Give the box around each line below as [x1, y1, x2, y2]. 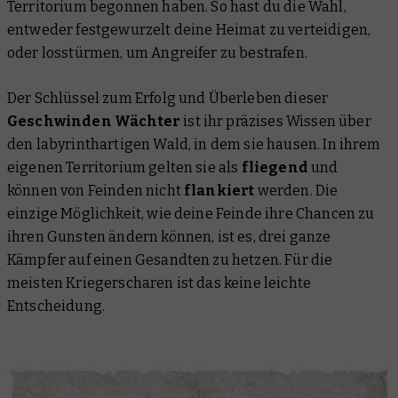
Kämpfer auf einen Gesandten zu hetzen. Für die [7, 251, 333, 269]
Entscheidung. [7, 298, 106, 315]
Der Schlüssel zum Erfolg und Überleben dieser [7, 90, 329, 107]
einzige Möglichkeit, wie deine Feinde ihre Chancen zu [7, 205, 375, 223]
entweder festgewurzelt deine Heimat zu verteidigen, [7, 21, 371, 39]
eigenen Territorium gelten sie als [7, 159, 242, 177]
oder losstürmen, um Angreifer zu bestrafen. [7, 44, 307, 62]
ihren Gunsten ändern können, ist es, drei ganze [7, 228, 331, 246]
